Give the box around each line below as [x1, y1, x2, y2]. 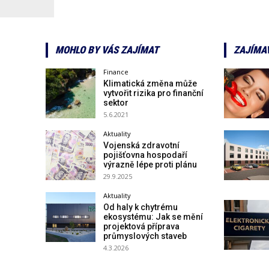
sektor [103, 97, 129, 107]
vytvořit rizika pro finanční [103, 88, 204, 98]
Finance [103, 67, 129, 76]
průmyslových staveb [103, 231, 187, 241]
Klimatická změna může [103, 78, 198, 88]
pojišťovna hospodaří [103, 150, 188, 160]
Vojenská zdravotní [103, 140, 180, 150]
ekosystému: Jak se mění [103, 212, 204, 222]
